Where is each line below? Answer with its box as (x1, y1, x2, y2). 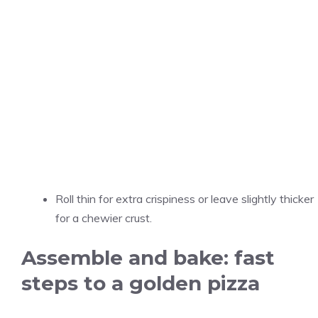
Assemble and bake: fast (21, 246, 275, 270)
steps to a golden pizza (21, 271, 260, 295)
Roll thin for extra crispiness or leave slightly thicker (55, 192, 314, 206)
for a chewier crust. (55, 211, 152, 225)
